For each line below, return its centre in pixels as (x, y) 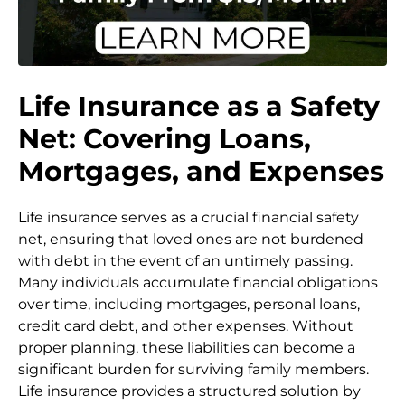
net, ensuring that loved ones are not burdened (191, 239)
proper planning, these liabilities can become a (187, 347)
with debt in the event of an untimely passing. (185, 260)
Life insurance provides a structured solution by (189, 391)
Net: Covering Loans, (165, 139)
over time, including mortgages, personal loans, (189, 304)
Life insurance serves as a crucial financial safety (188, 217)
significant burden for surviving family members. (193, 369)
